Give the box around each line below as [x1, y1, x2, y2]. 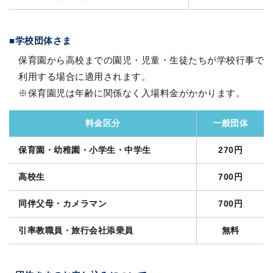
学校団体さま [15, 35, 72, 46]
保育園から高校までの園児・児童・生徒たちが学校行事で [18, 55, 264, 66]
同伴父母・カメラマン [18, 199, 107, 209]
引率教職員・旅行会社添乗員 [18, 225, 133, 236]
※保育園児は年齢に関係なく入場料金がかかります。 [18, 88, 245, 99]
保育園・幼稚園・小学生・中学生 [18, 145, 151, 155]
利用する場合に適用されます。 [18, 71, 151, 82]
